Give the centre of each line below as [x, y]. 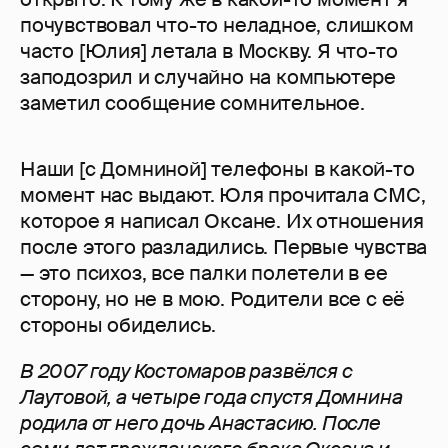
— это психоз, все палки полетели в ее [204, 273]
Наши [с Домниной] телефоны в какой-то [217, 169]
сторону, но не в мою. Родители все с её [213, 299]
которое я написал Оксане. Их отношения [222, 221]
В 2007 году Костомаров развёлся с [186, 371]
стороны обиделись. [118, 325]
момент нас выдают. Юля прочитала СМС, [223, 195]
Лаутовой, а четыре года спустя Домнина [211, 397]
